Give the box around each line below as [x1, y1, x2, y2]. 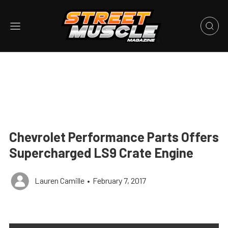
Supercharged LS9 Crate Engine [9, 145, 193, 160]
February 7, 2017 [93, 176, 146, 185]
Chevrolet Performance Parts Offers [9, 129, 219, 145]
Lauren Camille [35, 176, 84, 185]
